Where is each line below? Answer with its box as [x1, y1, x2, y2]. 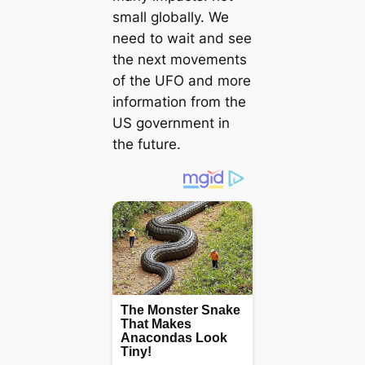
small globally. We [112, 8, 229, 25]
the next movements [112, 51, 247, 68]
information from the [112, 93, 246, 110]
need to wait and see [112, 29, 252, 46]
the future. [112, 135, 181, 152]
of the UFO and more [112, 72, 251, 89]
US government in [112, 114, 230, 131]
